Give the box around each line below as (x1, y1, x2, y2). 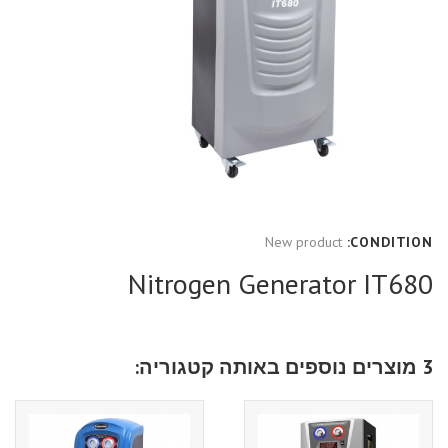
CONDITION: (350, 232, 433, 251)
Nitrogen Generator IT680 (128, 264, 433, 302)
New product (264, 232, 342, 251)
